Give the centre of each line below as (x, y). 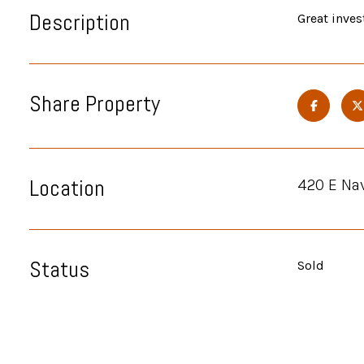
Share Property (95, 104)
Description (80, 22)
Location (67, 188)
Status (59, 269)
